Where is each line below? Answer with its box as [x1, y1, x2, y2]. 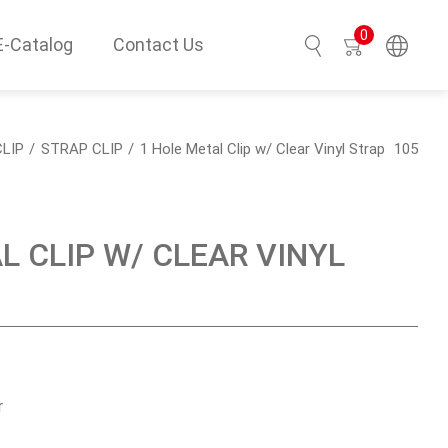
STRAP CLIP [41, 139, 123, 158]
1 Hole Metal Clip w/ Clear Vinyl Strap [140, 139, 385, 158]
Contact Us [113, 34, 204, 55]
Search [343, 132, 392, 152]
